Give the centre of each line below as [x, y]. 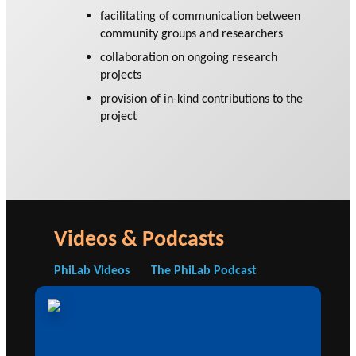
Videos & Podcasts [139, 237]
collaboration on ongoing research [189, 57]
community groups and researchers [192, 33]
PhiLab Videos [92, 269]
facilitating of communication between [201, 16]
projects [121, 75]
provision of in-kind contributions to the [202, 99]
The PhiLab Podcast [203, 269]
